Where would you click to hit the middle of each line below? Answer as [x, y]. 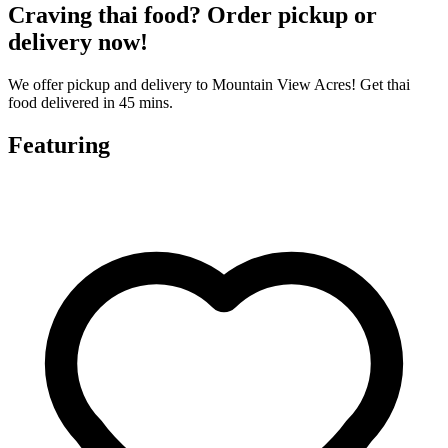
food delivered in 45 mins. [90, 102]
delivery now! [78, 41]
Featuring [59, 144]
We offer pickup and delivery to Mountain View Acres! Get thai [209, 84]
